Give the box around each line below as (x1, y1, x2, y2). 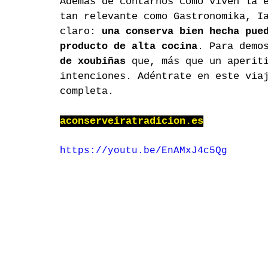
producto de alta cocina (60, 41, 197, 53)
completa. (60, 86, 114, 98)
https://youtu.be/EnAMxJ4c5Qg (60, 145, 227, 157)
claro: (60, 26, 102, 38)
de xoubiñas (60, 56, 126, 68)
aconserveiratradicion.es (60, 115, 203, 127)
